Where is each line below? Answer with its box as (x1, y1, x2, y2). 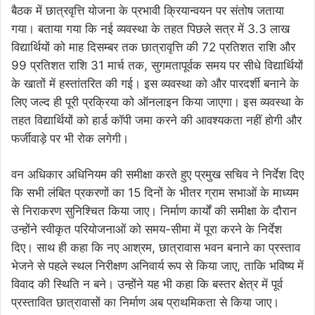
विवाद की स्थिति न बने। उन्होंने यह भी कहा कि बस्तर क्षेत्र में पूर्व (11, 276, 283, 291)
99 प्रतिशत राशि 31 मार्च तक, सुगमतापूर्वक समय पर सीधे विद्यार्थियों (11, 58, 303, 72)
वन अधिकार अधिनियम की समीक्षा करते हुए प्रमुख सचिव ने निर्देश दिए (11, 167, 304, 181)
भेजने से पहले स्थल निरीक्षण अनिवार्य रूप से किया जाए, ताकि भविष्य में (11, 258, 304, 273)
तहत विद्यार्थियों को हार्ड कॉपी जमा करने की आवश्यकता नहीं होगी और (11, 112, 302, 127)
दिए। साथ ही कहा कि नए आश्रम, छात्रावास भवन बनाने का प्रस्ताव (11, 240, 300, 255)
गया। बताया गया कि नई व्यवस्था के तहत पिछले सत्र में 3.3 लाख (11, 21, 290, 36)
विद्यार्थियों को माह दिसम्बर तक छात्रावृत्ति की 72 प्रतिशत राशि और (11, 39, 295, 54)
